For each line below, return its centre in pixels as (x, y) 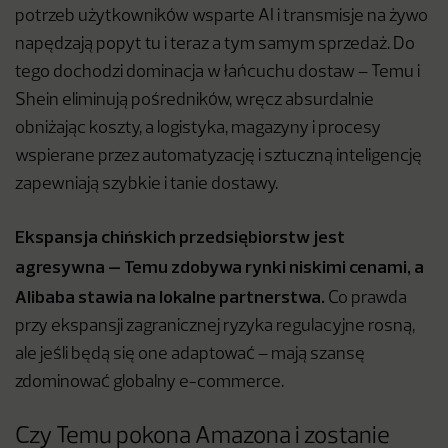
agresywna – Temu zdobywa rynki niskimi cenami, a (219, 267)
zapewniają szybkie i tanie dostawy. (146, 185)
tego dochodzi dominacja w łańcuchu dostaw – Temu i (217, 73)
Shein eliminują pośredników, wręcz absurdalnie (194, 101)
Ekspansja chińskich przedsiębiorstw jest (180, 237)
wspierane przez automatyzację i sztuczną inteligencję (218, 157)
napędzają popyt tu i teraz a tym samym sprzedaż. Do (215, 45)
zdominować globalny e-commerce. (149, 383)
